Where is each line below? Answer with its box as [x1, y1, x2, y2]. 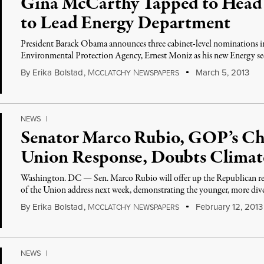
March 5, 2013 [193, 66, 249, 79]
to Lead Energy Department [21, 11, 230, 37]
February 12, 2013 [193, 200, 263, 213]
